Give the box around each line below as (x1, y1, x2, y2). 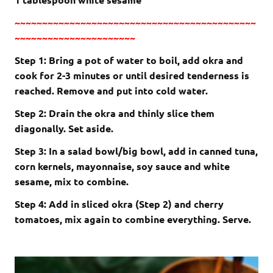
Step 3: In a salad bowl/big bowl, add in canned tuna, (15, 144, 258, 158)
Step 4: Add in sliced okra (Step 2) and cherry (15, 197, 224, 211)
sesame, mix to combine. (15, 175, 129, 188)
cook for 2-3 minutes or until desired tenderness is (15, 69, 249, 82)
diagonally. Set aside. (15, 122, 113, 135)
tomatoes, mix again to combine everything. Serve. (15, 213, 251, 226)
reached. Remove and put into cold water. (15, 84, 210, 97)
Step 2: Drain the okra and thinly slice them (15, 107, 214, 120)
